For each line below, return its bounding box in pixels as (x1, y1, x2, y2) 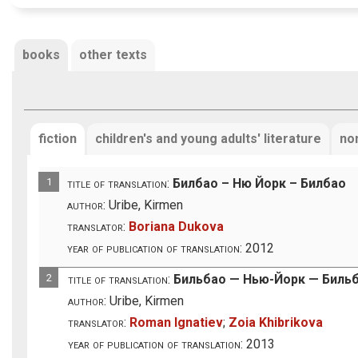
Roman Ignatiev (129, 314, 224, 330)
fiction (38, 130, 77, 146)
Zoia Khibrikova (229, 314, 324, 330)
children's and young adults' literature (94, 130, 321, 146)
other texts (78, 47, 147, 63)
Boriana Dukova (129, 218, 225, 234)
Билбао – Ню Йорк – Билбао (173, 175, 347, 191)
